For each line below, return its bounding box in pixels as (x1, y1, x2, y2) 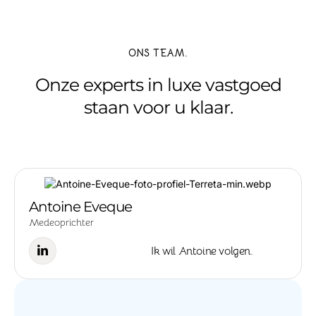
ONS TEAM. (128, 46, 188, 59)
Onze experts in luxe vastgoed (35, 74, 281, 96)
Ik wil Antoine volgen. (151, 243, 253, 258)
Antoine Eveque (29, 197, 132, 215)
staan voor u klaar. (83, 97, 233, 119)
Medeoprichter (29, 215, 94, 229)
